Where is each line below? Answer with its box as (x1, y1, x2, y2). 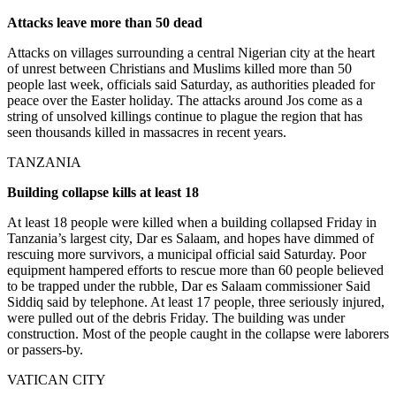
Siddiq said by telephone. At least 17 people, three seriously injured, (7, 294, 385, 310)
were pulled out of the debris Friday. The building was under (7, 310, 345, 326)
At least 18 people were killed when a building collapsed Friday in (7, 215, 377, 231)
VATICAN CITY (7, 372, 106, 388)
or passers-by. (7, 342, 83, 358)
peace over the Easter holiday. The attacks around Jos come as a (7, 93, 362, 109)
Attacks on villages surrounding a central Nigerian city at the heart (7, 45, 375, 61)
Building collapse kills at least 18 (7, 185, 199, 201)
